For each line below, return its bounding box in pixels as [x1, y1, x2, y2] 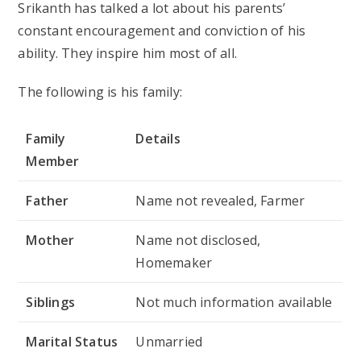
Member [26, 151, 80, 170]
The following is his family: [18, 82, 183, 101]
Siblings [26, 293, 76, 311]
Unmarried [135, 332, 203, 351]
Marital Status [26, 332, 118, 351]
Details [135, 129, 180, 147]
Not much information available [135, 293, 333, 311]
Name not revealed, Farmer [135, 191, 305, 210]
